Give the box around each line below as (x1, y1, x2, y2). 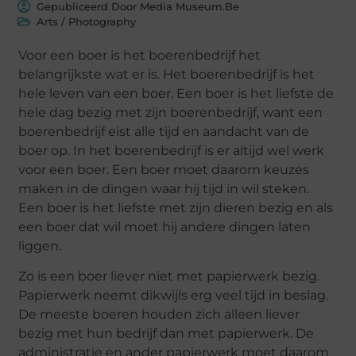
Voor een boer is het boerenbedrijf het (18, 47, 261, 63)
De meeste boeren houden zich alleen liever (18, 307, 300, 323)
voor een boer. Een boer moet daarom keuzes (18, 161, 310, 177)
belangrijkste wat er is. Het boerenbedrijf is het (18, 66, 315, 82)
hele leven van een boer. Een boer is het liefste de (18, 85, 335, 101)
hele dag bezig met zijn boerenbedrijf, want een (18, 104, 323, 120)
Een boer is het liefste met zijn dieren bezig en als (18, 199, 334, 215)
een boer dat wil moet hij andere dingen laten (18, 219, 311, 234)
